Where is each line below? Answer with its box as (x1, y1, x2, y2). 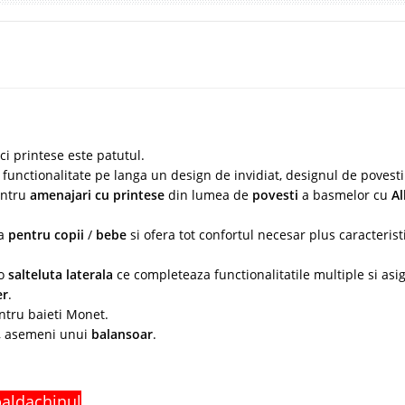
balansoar (91, 325, 153, 344)
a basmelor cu (302, 186, 391, 204)
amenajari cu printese (30, 186, 168, 204)
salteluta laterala (8, 266, 117, 284)
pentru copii (8, 226, 88, 244)
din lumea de (168, 186, 252, 204)
